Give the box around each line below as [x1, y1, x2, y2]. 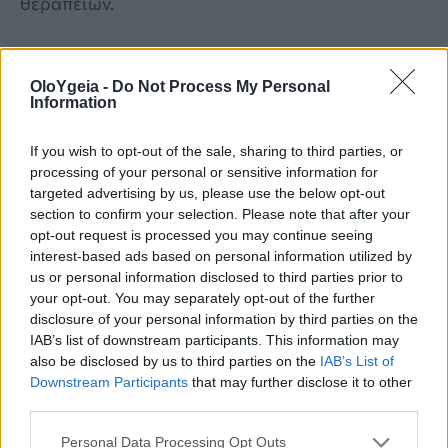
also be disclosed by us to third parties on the [30, 352, 320, 369]
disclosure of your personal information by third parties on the [30, 310, 418, 327]
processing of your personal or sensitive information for [30, 163, 378, 180]
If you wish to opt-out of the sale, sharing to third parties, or [30, 142, 403, 159]
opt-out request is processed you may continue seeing [30, 226, 373, 243]
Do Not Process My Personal [112, 77, 330, 95]
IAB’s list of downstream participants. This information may [30, 331, 399, 348]
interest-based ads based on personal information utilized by [30, 247, 412, 264]
